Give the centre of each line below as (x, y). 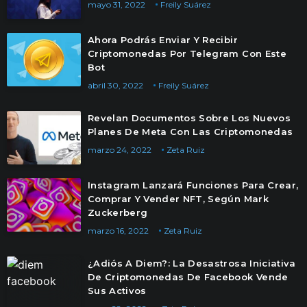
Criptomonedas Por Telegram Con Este (187, 53)
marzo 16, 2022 (118, 231)
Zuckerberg (118, 212)
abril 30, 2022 (115, 85)
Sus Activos (117, 291)
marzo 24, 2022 (120, 150)
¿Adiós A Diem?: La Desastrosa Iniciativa (192, 263)
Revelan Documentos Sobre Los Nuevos (189, 118)
